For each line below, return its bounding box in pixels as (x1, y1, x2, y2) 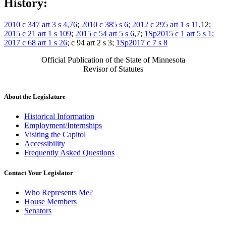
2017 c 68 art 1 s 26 (4, 38, 67, 47)
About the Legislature (4, 93, 66, 101)
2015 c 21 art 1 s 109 (4, 29, 71, 38)
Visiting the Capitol (24, 130, 86, 139)
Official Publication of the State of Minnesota (41, 55, 185, 65)
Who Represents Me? (24, 188, 93, 197)
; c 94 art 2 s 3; (67, 38, 116, 47)
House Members (24, 197, 77, 206)
